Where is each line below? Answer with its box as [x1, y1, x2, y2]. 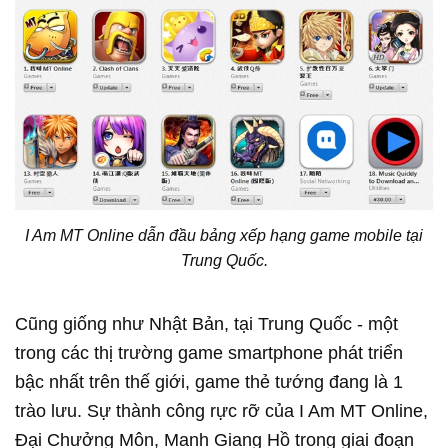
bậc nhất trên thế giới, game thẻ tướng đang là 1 [15, 371, 403, 392]
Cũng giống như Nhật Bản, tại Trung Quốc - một [15, 313, 398, 334]
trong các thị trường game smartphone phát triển [15, 342, 403, 363]
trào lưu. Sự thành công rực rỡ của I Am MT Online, [15, 400, 428, 421]
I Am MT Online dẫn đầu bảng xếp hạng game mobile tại [25, 226, 423, 244]
